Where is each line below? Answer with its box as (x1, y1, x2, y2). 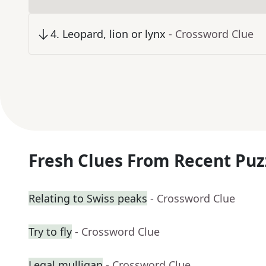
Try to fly (28, 224, 72, 239)
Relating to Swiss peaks (28, 191, 147, 206)
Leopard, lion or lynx (62, 27, 166, 42)
